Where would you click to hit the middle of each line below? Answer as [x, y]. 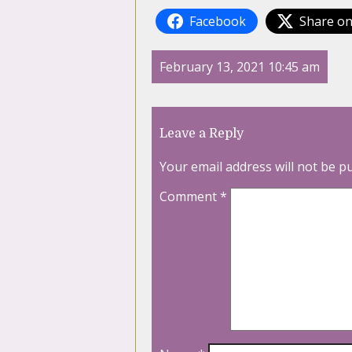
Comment [190, 197]
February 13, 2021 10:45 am [240, 67]
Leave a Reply [202, 134]
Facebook [218, 22]
